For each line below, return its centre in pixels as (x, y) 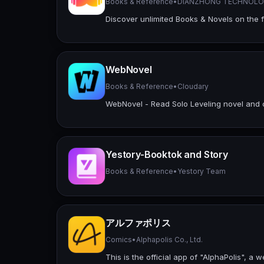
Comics (119, 239)
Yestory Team (202, 171)
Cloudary (193, 86)
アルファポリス (138, 222)
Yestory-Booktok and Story (167, 154)
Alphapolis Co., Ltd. (169, 239)
